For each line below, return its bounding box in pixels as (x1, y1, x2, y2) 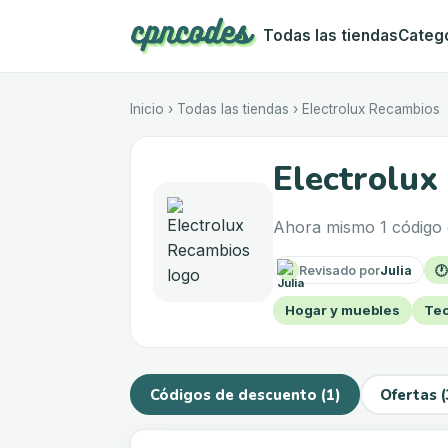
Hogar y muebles (285, 302, 400, 318)
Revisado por (299, 262, 380, 278)
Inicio (130, 101, 164, 117)
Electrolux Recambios (302, 101, 440, 117)
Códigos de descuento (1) (149, 384, 341, 405)
